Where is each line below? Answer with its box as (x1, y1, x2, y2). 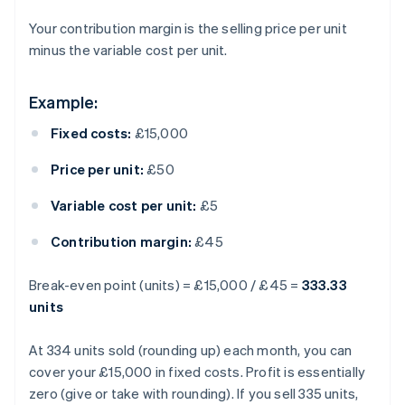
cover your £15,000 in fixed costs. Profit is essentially (29, 363, 366, 381)
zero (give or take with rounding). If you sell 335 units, (29, 384, 359, 403)
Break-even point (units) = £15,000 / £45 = (29, 276, 302, 295)
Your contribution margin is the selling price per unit (29, 19, 347, 38)
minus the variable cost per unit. (29, 41, 228, 60)
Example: (29, 91, 99, 113)
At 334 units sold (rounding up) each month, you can (29, 341, 353, 360)
